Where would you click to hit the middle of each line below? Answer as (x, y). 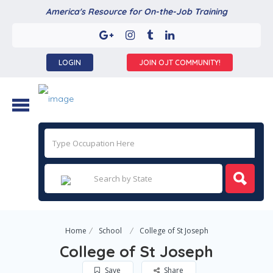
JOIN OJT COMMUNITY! (180, 62)
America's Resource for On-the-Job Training (136, 12)
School (110, 231)
